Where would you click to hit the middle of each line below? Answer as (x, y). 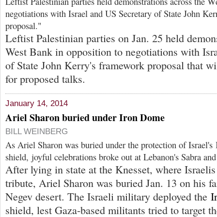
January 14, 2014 (37, 104)
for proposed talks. (45, 79)
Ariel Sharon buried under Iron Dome (85, 118)
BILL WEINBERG (37, 132)
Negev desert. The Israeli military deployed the (108, 197)
